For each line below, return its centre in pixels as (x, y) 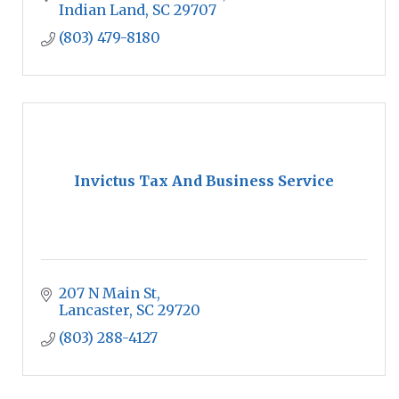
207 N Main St (108, 293)
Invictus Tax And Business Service (204, 181)
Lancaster (94, 310)
